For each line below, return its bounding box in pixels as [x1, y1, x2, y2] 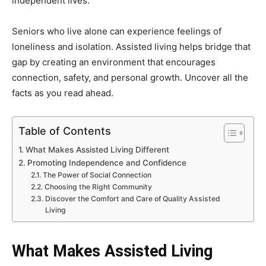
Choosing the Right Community [44, 182, 152, 191]
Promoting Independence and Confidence [27, 158, 186, 167]
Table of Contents [18, 124, 111, 137]
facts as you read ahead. [12, 87, 113, 99]
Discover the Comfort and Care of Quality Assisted [45, 194, 220, 203]
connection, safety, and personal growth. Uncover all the [12, 72, 248, 83]
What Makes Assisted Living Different [25, 145, 169, 154]
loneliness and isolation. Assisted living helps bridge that [12, 41, 251, 52]
